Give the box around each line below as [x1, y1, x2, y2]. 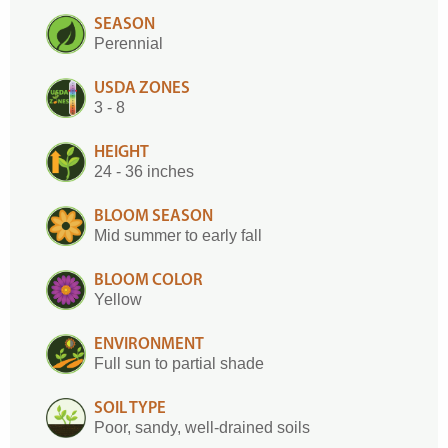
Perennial [94, 35, 163, 52]
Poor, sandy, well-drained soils [94, 419, 310, 436]
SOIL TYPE [94, 400, 166, 417]
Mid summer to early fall [94, 227, 262, 244]
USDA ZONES [94, 80, 190, 97]
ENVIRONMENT [94, 336, 204, 353]
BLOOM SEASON [94, 208, 213, 225]
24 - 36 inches [94, 163, 194, 180]
